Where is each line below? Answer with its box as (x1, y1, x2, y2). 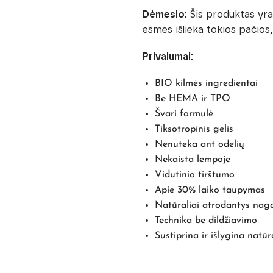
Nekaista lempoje (154, 154, 230, 165)
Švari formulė (154, 108, 213, 119)
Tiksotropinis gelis (154, 124, 233, 134)
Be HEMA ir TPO (154, 93, 230, 104)
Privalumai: (142, 51, 193, 63)
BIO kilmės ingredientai (154, 78, 258, 88)
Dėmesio (142, 8, 185, 20)
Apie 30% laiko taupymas (154, 185, 265, 195)
